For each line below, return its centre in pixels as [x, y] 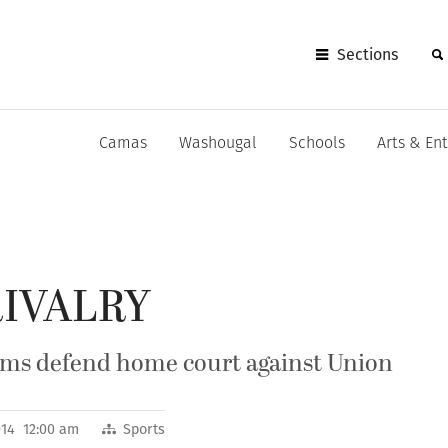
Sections [368, 54]
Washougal [218, 144]
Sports [144, 429]
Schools [317, 144]
